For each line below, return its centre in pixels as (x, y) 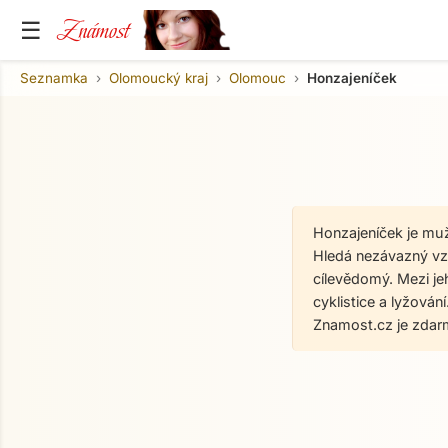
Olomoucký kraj (158, 77)
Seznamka (54, 77)
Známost (93, 30)
